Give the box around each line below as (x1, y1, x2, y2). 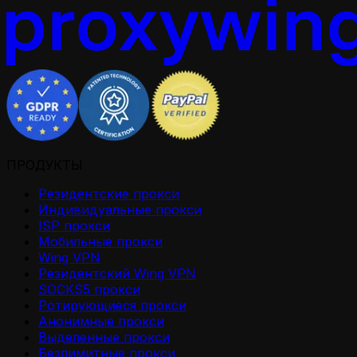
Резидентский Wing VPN (38, 265, 196, 282)
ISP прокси (38, 218, 110, 234)
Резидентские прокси (38, 186, 179, 202)
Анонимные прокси (38, 313, 164, 330)
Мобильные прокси (38, 233, 163, 250)
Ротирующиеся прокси (38, 297, 186, 314)
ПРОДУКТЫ (6, 157, 83, 174)
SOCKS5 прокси (38, 281, 140, 298)
